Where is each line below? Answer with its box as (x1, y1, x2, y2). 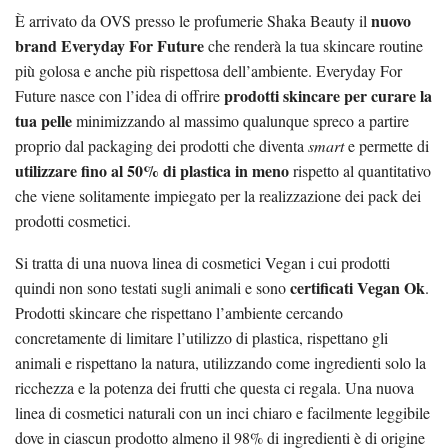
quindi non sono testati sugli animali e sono (15, 276, 290, 298)
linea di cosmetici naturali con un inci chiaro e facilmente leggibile (15, 401, 430, 423)
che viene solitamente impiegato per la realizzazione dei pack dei (15, 184, 421, 206)
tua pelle (15, 108, 72, 132)
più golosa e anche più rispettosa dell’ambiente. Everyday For (15, 59, 402, 81)
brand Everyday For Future (15, 33, 204, 57)
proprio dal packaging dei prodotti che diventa (15, 134, 308, 156)
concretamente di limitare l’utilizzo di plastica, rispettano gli (15, 326, 388, 348)
